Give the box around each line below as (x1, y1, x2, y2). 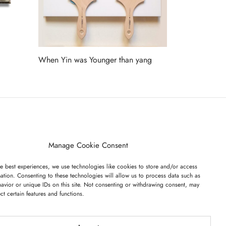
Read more (38, 68, 75, 80)
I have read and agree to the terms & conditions (5, 195, 117, 204)
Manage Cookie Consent (48, 140, 128, 151)
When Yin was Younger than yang (38, 53, 152, 66)
